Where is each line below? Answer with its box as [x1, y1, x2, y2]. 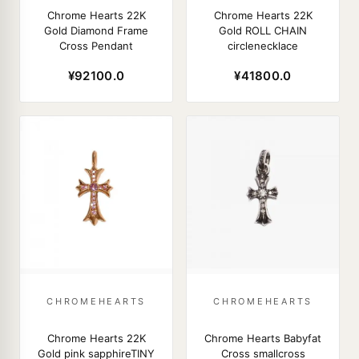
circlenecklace [228, 39, 298, 52]
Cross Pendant [59, 39, 133, 52]
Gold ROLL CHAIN [219, 24, 307, 37]
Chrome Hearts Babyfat [204, 332, 321, 345]
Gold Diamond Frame [44, 24, 148, 37]
